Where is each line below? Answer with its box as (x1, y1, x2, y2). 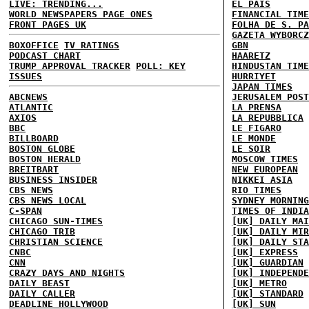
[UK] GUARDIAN (232, 257, 303, 268)
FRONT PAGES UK (9, 19, 86, 30)
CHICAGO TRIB (9, 226, 75, 237)
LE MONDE (232, 132, 276, 143)
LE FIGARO (232, 122, 281, 133)
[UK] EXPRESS (232, 246, 298, 257)
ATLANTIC (9, 101, 53, 112)
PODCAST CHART (9, 50, 81, 61)
